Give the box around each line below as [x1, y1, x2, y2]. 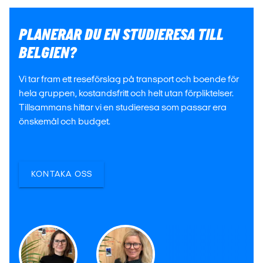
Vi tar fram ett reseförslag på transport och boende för [19, 73, 239, 84]
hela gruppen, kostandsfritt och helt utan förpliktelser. [19, 87, 234, 98]
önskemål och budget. [19, 116, 110, 126]
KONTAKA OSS [31, 170, 93, 179]
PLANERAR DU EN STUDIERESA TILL [19, 25, 224, 45]
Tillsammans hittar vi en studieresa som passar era [19, 102, 227, 112]
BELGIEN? [19, 43, 76, 63]
